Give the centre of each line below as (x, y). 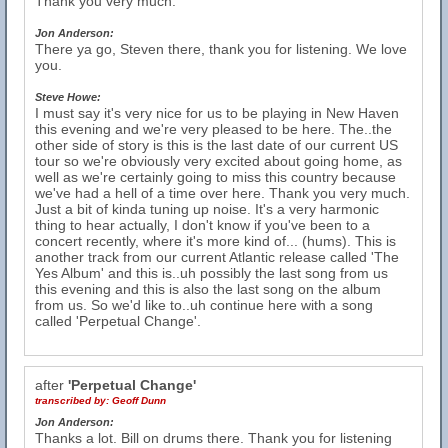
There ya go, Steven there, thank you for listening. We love (221, 49)
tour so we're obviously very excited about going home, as (218, 161)
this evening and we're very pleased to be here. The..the (213, 129)
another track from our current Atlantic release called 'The (217, 257)
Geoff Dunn (139, 400)
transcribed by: (73, 400)
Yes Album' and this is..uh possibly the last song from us (211, 273)
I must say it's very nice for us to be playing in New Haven (217, 113)
